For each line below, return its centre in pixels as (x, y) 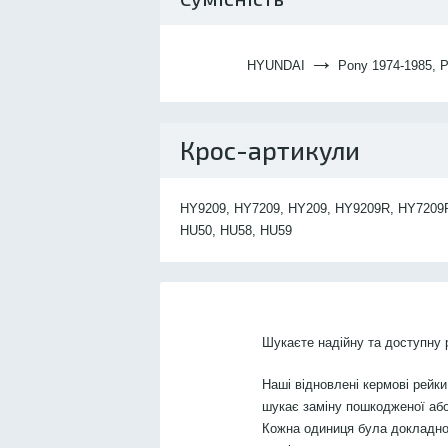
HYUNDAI (278, 65)
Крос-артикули (270, 150)
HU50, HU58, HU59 (236, 230)
